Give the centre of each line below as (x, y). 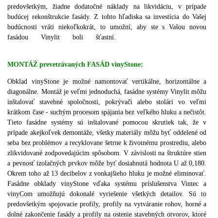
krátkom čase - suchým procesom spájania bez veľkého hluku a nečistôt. (107, 112)
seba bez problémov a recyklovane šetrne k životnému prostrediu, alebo (107, 143)
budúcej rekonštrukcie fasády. (49, 17)
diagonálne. (23, 91)
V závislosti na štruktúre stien (165, 153)
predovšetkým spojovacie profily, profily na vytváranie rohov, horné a (107, 204)
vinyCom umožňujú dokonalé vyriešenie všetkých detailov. (96, 194)
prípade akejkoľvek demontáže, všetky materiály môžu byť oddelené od (107, 132)
